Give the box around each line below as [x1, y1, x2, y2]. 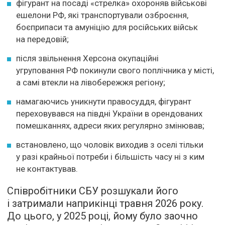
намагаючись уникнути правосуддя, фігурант [16, 96, 191, 106]
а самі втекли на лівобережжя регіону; [16, 77, 165, 87]
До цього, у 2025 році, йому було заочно [7, 210, 198, 222]
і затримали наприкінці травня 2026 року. [7, 197, 203, 209]
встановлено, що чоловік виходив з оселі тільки [16, 140, 203, 150]
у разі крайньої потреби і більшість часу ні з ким [16, 152, 204, 162]
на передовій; [16, 34, 69, 44]
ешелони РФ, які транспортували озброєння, [16, 10, 188, 20]
